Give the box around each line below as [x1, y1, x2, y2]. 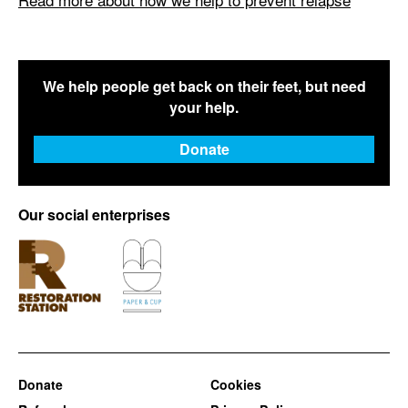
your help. [169, 96, 239, 117]
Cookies [210, 374, 261, 393]
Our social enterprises [18, 203, 170, 225]
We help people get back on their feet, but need [42, 75, 366, 97]
